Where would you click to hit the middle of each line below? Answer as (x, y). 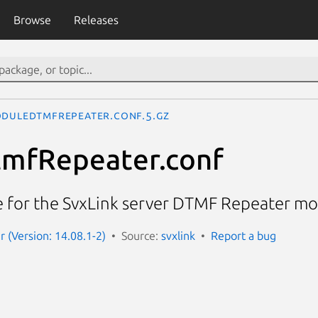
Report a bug (243, 235)
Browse (32, 20)
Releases (96, 20)
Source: (141, 235)
